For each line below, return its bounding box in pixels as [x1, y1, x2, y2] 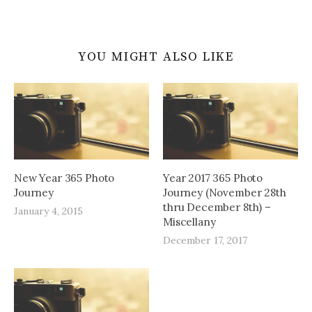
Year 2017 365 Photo [163, 171, 263, 185]
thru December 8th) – [163, 201, 271, 214]
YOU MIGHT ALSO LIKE [77, 48, 235, 65]
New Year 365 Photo [14, 171, 115, 185]
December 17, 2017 [163, 234, 247, 247]
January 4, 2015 [14, 205, 83, 218]
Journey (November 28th [163, 186, 286, 200]
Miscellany [163, 215, 216, 229]
